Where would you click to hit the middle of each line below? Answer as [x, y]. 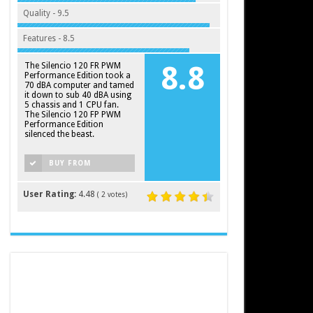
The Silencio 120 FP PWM [72, 115]
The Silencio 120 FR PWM [72, 66]
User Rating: [50, 194]
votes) [116, 195]
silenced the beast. [59, 134]
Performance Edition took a [77, 75]
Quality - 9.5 [46, 13]
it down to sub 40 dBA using [78, 95]
